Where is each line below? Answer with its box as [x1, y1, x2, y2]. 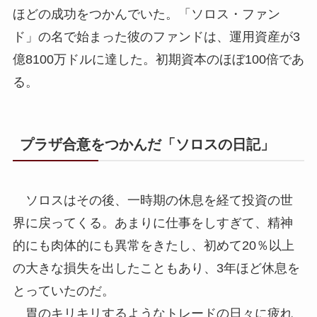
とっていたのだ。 [12, 284, 115, 299]
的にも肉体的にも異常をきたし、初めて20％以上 [12, 238, 294, 253]
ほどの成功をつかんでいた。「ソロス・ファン [12, 6, 280, 21]
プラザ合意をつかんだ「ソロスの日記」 [19, 136, 275, 152]
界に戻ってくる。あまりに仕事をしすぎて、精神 [12, 216, 293, 231]
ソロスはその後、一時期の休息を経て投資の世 [12, 193, 293, 208]
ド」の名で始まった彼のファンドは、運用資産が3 [12, 29, 300, 44]
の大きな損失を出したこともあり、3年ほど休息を [12, 261, 300, 276]
